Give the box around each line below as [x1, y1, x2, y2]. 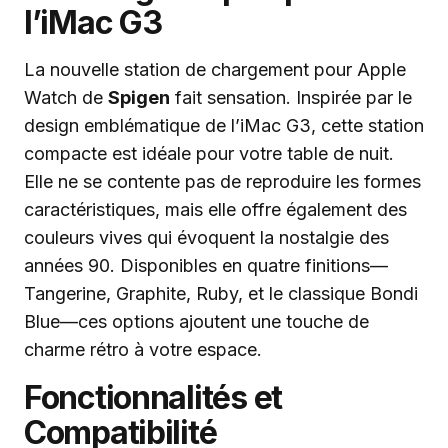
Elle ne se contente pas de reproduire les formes [24, 171, 421, 193]
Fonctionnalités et [24, 378, 282, 418]
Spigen [108, 87, 170, 109]
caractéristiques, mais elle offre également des [24, 199, 407, 221]
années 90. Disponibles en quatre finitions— [24, 255, 388, 277]
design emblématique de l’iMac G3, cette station [24, 115, 424, 137]
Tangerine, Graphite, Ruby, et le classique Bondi [24, 283, 418, 305]
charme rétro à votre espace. [24, 339, 262, 361]
